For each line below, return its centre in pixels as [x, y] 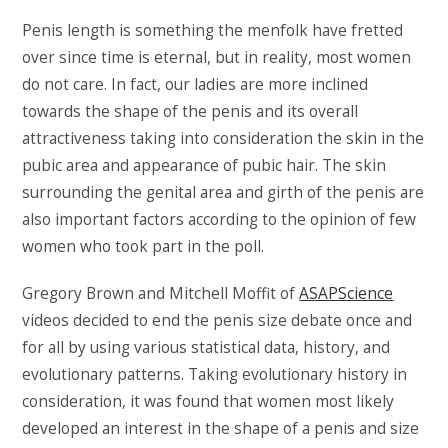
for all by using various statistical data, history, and [206, 347]
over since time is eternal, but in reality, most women [217, 57]
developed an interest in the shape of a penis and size [221, 428]
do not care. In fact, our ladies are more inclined [195, 84]
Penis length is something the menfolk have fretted [213, 30]
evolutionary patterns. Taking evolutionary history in [215, 374]
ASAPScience [346, 293]
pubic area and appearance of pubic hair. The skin [204, 165]
